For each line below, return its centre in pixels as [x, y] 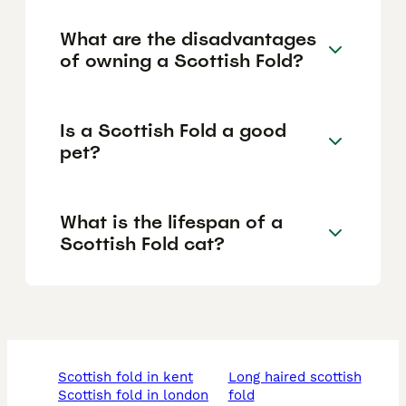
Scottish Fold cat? [142, 243]
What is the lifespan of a [171, 222]
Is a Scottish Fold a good [173, 130]
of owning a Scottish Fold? [182, 60]
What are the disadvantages [188, 39]
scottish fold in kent [130, 377]
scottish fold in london [138, 396]
